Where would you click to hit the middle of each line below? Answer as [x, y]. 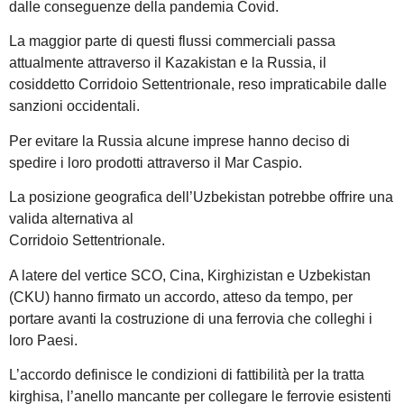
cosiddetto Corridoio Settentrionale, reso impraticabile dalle [198, 85]
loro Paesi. [43, 340]
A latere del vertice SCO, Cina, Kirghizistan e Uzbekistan [190, 275]
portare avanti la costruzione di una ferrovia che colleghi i [191, 318]
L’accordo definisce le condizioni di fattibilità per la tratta [187, 374]
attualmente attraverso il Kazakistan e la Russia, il [168, 63]
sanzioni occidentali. [74, 106]
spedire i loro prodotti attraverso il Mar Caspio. [156, 162]
